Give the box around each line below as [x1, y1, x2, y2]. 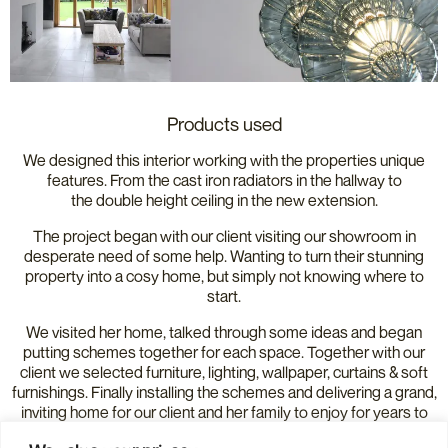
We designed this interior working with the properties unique [23, 150, 425, 170]
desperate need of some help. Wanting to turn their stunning [24, 246, 424, 266]
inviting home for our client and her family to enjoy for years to [20, 402, 428, 422]
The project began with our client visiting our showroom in [32, 226, 416, 246]
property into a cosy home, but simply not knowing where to [24, 266, 424, 286]
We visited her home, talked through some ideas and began [26, 322, 422, 342]
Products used [166, 113, 282, 135]
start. [207, 286, 241, 306]
